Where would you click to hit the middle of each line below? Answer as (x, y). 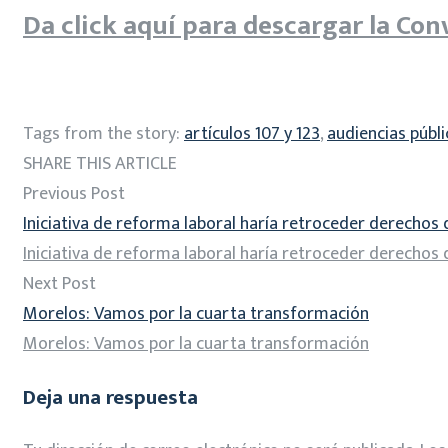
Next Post (59, 283)
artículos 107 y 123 (252, 133)
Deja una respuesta (110, 397)
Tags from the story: (103, 133)
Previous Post (74, 193)
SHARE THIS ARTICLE (100, 163)
